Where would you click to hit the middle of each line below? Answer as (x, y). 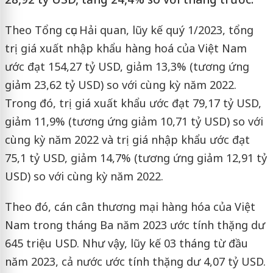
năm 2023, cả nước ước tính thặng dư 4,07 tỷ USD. (135, 261)
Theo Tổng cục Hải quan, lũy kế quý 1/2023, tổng (129, 30)
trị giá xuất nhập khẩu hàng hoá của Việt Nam (126, 48)
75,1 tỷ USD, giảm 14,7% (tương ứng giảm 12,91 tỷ (136, 158)
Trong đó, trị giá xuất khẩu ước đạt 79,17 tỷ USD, (133, 103)
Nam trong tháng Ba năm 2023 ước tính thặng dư (135, 225)
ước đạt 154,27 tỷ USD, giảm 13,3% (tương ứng (127, 66)
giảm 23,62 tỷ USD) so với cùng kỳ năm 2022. (120, 85)
